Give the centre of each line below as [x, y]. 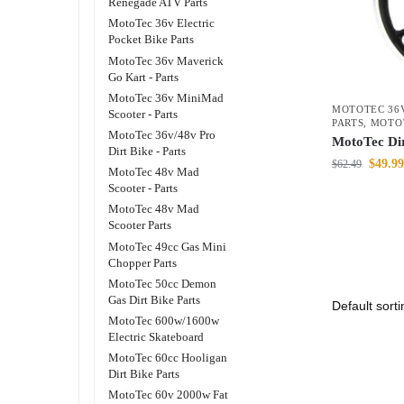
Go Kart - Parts [144, 77]
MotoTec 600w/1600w [164, 320]
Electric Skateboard [156, 336]
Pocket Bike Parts [151, 40]
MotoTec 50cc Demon [163, 283]
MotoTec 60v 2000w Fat [169, 395]
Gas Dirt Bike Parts [155, 299]
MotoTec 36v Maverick [166, 60]
